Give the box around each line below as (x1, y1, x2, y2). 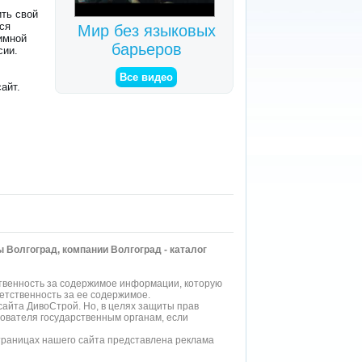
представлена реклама (105, 334, 215, 346)
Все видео (119, 71, 173, 83)
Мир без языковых (78, 22, 217, 40)
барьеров (112, 40, 183, 58)
